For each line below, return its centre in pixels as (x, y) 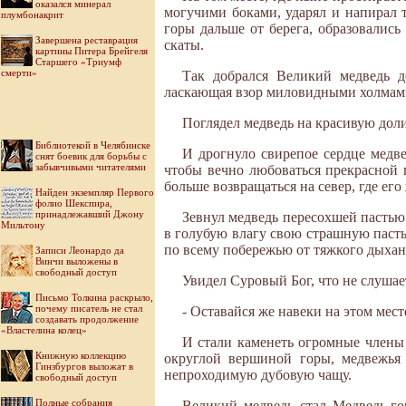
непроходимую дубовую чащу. (258, 375)
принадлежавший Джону (90, 214)
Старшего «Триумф (78, 62)
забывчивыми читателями (91, 167)
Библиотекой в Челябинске (93, 145)
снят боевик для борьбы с (91, 156)
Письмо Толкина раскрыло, (94, 297)
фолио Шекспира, (74, 203)
